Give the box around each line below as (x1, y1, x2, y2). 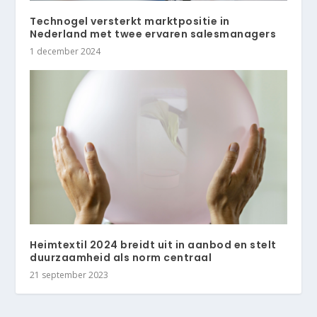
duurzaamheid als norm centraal (30, 250, 212, 265)
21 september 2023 (30, 268, 109, 281)
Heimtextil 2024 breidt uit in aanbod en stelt (30, 237, 277, 252)
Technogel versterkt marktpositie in (30, 13, 230, 28)
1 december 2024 (30, 45, 101, 57)
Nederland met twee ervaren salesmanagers (30, 26, 277, 41)
